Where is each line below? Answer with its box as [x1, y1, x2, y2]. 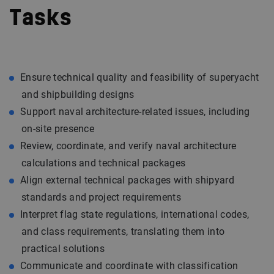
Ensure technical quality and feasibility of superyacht [20, 72, 259, 83]
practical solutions [21, 243, 105, 254]
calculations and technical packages [21, 157, 186, 169]
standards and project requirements [21, 191, 181, 203]
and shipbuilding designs [21, 89, 135, 100]
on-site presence [21, 123, 95, 135]
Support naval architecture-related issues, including [20, 106, 250, 117]
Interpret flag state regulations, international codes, [20, 209, 250, 220]
